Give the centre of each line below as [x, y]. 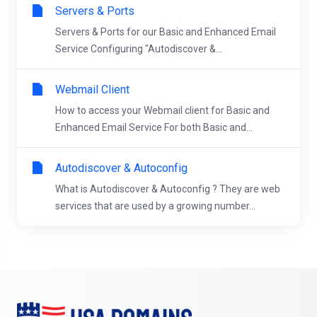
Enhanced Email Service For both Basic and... [154, 127]
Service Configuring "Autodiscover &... [139, 49]
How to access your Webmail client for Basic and [162, 110]
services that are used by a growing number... [155, 206]
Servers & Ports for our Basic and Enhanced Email [166, 32]
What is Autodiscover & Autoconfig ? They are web [168, 189]
